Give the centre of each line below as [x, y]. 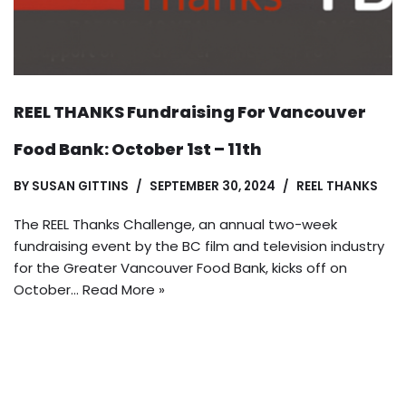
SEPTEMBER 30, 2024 [213, 186]
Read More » [124, 289]
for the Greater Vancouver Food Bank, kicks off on [180, 267]
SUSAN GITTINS [80, 186]
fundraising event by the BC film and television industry [199, 246]
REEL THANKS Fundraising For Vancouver [190, 111]
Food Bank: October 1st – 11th [138, 149]
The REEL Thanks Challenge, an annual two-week [175, 224]
